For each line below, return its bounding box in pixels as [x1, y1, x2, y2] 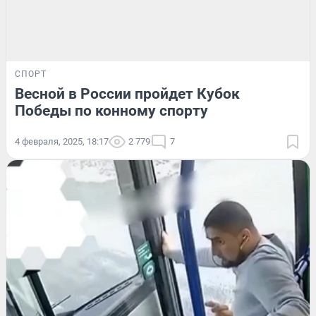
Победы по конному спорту [15, 102, 208, 119]
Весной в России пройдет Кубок [15, 85, 240, 102]
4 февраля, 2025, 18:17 [15, 135, 109, 147]
